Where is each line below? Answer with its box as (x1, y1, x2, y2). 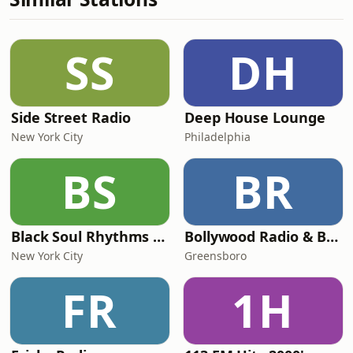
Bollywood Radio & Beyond (326, 227, 339, 246)
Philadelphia (184, 129, 251, 144)
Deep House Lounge (184, 108, 325, 127)
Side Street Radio (11, 108, 131, 127)
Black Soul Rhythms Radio (153, 227, 165, 246)
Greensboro (184, 248, 247, 263)
